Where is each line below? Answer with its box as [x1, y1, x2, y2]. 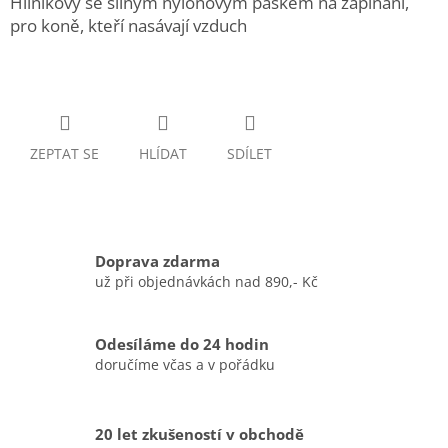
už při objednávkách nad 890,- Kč [95, 271, 318, 291]
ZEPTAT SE [30, 144, 99, 164]
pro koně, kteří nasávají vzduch [10, 14, 247, 38]
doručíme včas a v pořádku [95, 355, 275, 375]
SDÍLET [227, 144, 272, 164]
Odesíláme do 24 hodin [95, 334, 269, 356]
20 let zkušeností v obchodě [95, 423, 304, 445]
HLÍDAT [139, 144, 187, 164]
